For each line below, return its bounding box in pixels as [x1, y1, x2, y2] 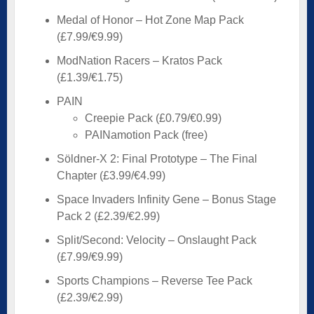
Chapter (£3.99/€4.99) [57, 169, 165, 182]
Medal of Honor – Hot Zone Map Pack [57, 13, 244, 26]
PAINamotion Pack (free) [85, 128, 207, 141]
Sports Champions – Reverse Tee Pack [57, 274, 252, 287]
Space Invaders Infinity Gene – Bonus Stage [57, 193, 276, 205]
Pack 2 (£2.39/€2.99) [57, 210, 160, 222]
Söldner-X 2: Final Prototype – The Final [57, 152, 257, 165]
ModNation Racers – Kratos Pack [57, 54, 222, 67]
